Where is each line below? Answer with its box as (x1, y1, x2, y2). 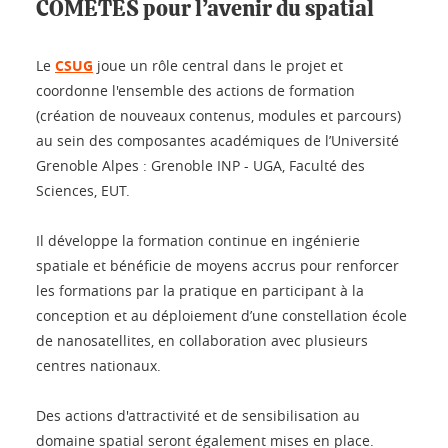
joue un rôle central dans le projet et (93, 55, 343, 75)
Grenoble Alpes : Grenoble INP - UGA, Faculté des (36, 155, 365, 175)
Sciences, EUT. (36, 180, 134, 200)
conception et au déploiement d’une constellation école (36, 305, 407, 325)
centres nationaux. (36, 355, 165, 375)
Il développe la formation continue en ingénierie (36, 230, 360, 250)
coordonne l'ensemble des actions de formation (36, 80, 355, 100)
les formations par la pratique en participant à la (36, 280, 364, 300)
